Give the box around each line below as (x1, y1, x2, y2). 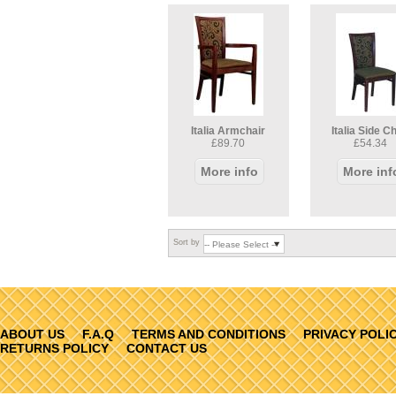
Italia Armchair (191, 125, 266, 137)
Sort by (173, 238, 200, 247)
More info (201, 164, 258, 179)
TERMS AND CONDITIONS (132, 327, 286, 341)
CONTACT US (126, 341, 207, 355)
